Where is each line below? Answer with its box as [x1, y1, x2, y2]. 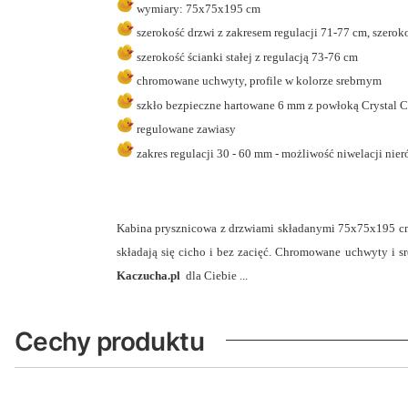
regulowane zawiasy [134, 122, 236, 137]
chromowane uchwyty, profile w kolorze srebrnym [134, 74, 382, 88]
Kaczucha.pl [117, 268, 183, 282]
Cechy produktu [15, 325, 205, 357]
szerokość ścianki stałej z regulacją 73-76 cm [134, 49, 358, 64]
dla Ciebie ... [183, 268, 248, 282]
